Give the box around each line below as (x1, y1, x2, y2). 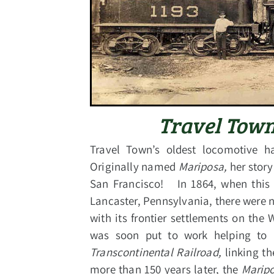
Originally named (90, 159, 179, 174)
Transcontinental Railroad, (90, 245, 225, 260)
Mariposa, (178, 159, 228, 174)
